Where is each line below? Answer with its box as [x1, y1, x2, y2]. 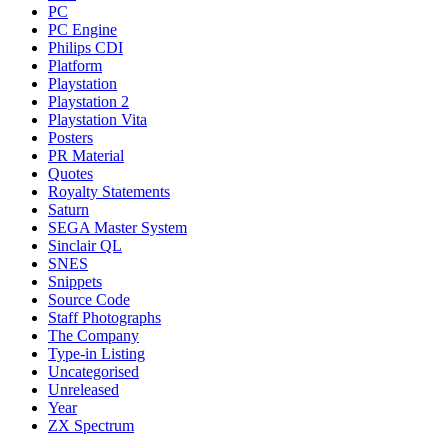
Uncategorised [48, 362, 139, 380]
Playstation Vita [48, 110, 147, 128]
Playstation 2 [48, 92, 129, 110]
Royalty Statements [48, 182, 170, 200]
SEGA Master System [48, 218, 187, 236]
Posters [48, 128, 93, 146]
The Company [48, 326, 139, 344]
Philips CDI [48, 38, 123, 56]
